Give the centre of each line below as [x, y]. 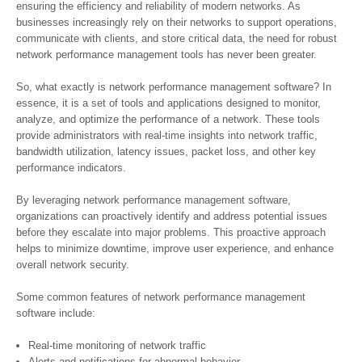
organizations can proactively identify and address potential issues [172, 216]
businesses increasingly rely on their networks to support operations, [177, 22]
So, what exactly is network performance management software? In [174, 87]
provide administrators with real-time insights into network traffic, [167, 135]
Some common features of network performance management [161, 297]
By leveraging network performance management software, [154, 200]
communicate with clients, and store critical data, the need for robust [177, 38]
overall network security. [73, 265]
